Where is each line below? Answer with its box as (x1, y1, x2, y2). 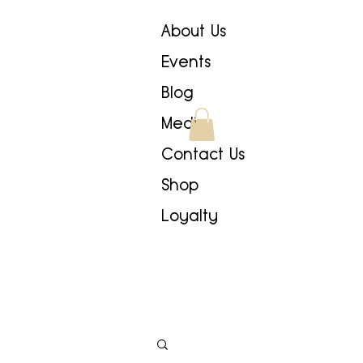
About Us (161, 22, 226, 40)
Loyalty (161, 207, 218, 224)
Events (161, 53, 211, 70)
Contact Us (161, 145, 245, 163)
